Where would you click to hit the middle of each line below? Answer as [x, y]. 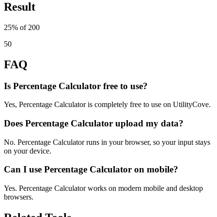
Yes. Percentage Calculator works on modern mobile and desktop [103, 188]
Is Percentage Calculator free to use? [76, 86]
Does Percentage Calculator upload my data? [94, 123]
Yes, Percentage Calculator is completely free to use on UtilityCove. [107, 105]
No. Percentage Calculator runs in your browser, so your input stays [107, 142]
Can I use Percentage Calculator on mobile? [91, 170]
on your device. [28, 151]
